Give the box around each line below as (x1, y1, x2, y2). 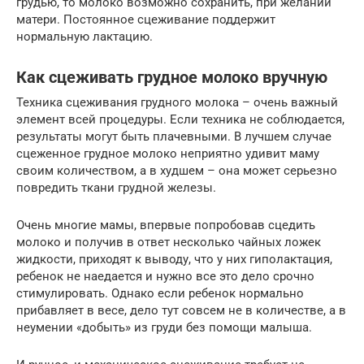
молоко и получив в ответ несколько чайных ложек (16, 234, 321, 249)
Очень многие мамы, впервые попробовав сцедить (16, 217, 315, 232)
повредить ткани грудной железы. (16, 180, 216, 195)
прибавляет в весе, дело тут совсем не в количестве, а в (16, 302, 346, 318)
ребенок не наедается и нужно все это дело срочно (16, 268, 314, 284)
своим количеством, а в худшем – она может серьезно (16, 162, 337, 178)
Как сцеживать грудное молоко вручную (16, 67, 327, 87)
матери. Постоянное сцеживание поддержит (16, 11, 275, 27)
